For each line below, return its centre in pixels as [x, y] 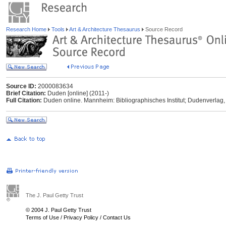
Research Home [27, 29]
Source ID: [21, 86]
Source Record [163, 29]
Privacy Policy [81, 217]
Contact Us [117, 217]
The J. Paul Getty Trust [54, 195]
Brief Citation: [26, 93]
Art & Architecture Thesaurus [105, 29]
